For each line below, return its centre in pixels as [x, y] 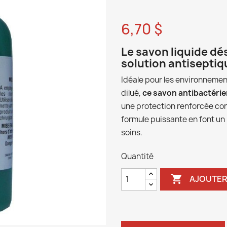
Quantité [137, 156]
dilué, [132, 93]
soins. [132, 132]
